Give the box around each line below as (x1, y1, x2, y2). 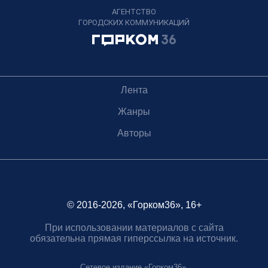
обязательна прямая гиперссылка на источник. (30, 233, 238, 243)
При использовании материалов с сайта (44, 222, 224, 233)
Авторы (117, 127, 151, 138)
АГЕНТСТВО (112, 7, 156, 16)
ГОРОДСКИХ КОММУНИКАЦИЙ (78, 17, 190, 27)
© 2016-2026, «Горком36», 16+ (66, 199, 202, 210)
